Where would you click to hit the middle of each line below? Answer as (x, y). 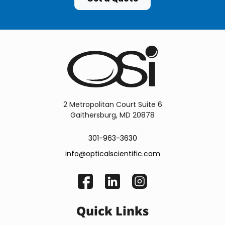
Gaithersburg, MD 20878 (113, 115)
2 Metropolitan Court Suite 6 (113, 105)
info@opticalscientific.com (113, 154)
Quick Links (113, 211)
